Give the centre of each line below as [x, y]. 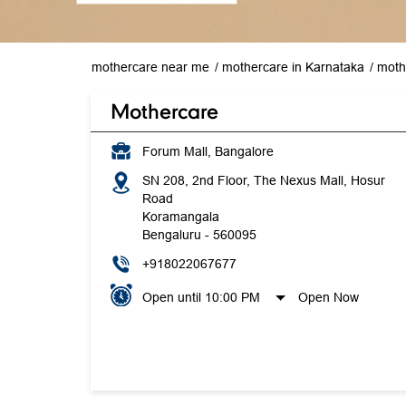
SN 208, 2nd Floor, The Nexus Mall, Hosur [263, 180]
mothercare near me [150, 67]
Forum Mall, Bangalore [208, 151]
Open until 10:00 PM [201, 297]
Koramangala [180, 216]
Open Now [329, 297]
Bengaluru [171, 234]
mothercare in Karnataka [293, 67]
